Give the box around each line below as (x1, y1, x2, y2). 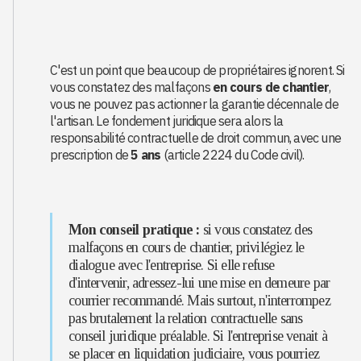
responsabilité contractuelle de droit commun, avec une (50, 130, 342, 146)
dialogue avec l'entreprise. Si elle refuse (68, 257, 275, 273)
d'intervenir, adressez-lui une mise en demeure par (68, 275, 330, 291)
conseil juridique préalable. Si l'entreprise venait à (68, 328, 327, 344)
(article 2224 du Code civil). (160, 147, 305, 163)
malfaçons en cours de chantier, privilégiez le (68, 239, 305, 255)
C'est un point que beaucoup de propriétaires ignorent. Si (50, 62, 345, 78)
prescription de (50, 147, 131, 163)
